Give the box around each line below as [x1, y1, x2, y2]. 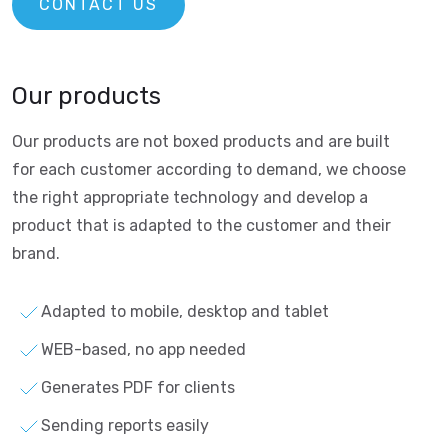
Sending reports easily [41, 416, 209, 435]
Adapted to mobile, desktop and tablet [41, 302, 329, 321]
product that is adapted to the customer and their [12, 216, 391, 235]
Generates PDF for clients [41, 378, 235, 397]
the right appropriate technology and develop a [12, 188, 368, 207]
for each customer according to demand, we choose [12, 160, 406, 179]
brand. [12, 244, 60, 263]
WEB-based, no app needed [41, 340, 246, 359]
